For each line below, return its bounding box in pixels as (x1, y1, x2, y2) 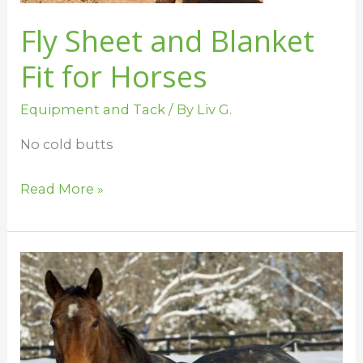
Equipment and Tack (20, 100, 166, 117)
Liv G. (197, 100, 233, 117)
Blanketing (19, 254, 96, 271)
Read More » (20, 180, 105, 197)
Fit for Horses (20, 56, 208, 97)
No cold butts (20, 135, 114, 152)
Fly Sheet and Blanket (20, 20, 315, 62)
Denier (19, 327, 66, 344)
